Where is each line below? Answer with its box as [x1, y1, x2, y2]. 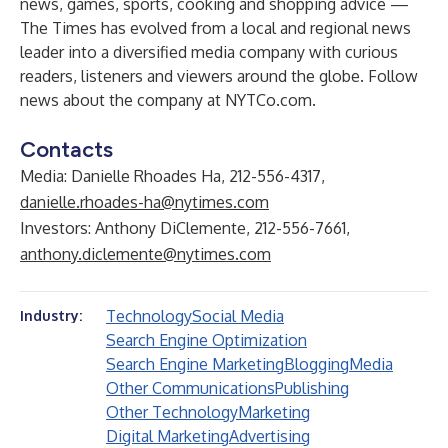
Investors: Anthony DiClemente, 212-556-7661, [20, 218, 350, 238]
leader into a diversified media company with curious [20, 42, 398, 62]
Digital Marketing [106, 426, 229, 446]
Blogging [284, 354, 349, 374]
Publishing [275, 378, 349, 398]
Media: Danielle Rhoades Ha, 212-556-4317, [20, 166, 325, 186]
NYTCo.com [225, 90, 312, 110]
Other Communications [106, 378, 275, 398]
